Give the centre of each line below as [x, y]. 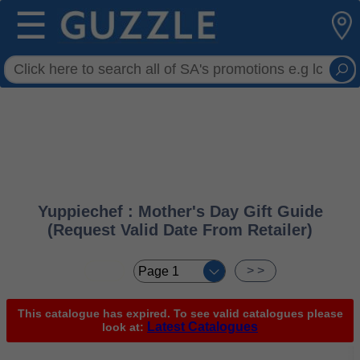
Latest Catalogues [202, 327]
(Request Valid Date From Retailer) [180, 230]
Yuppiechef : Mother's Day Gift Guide [180, 211]
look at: [125, 327]
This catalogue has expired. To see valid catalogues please [180, 313]
